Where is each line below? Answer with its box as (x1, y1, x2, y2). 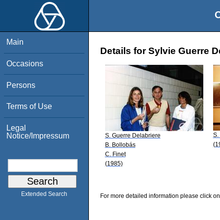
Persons (6, 81, 36, 89)
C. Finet (105, 150, 126, 158)
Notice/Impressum (6, 131, 70, 140)
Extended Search (21, 191, 67, 198)
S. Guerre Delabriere (105, 132, 161, 139)
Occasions (6, 59, 44, 68)
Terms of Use (6, 102, 53, 111)
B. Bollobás (105, 141, 136, 148)
